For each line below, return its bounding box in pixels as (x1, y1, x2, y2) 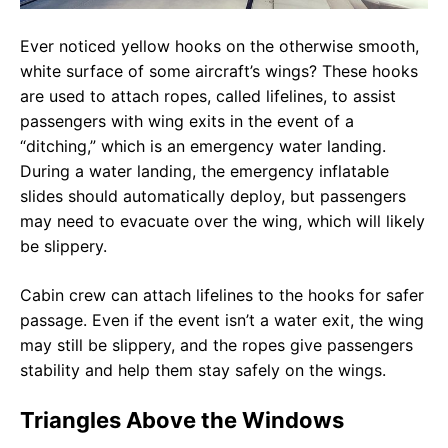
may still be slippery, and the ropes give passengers (20, 334, 413, 355)
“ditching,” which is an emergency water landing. (20, 135, 386, 156)
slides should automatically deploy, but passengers (20, 185, 406, 206)
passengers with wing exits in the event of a (20, 110, 354, 131)
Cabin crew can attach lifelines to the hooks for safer (20, 284, 424, 305)
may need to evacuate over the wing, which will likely (20, 210, 425, 231)
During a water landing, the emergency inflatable (20, 160, 389, 181)
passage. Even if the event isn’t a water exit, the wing (20, 309, 424, 330)
